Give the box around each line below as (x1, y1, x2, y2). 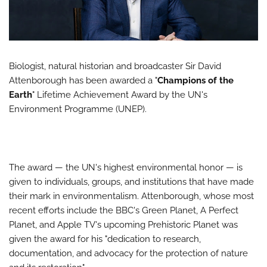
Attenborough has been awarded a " (9, 75, 157, 86)
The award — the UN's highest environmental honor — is (9, 162, 243, 173)
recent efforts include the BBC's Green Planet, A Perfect (9, 205, 238, 216)
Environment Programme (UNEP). (9, 104, 147, 115)
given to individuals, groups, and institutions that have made (9, 176, 254, 188)
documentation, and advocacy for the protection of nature (9, 248, 248, 259)
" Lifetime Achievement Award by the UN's (32, 89, 207, 101)
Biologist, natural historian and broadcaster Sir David (9, 61, 221, 72)
